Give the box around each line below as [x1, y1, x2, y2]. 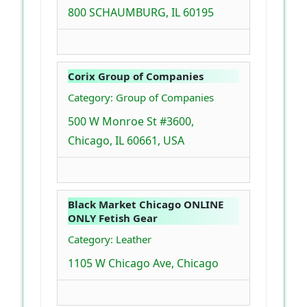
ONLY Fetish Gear [68, 211, 158, 225]
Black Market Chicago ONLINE [68, 197, 223, 212]
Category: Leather [68, 232, 151, 247]
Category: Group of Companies [68, 90, 214, 105]
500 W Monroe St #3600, [68, 114, 194, 130]
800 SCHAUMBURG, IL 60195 [68, 5, 214, 21]
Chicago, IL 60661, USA [68, 133, 184, 149]
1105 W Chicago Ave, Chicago [68, 256, 219, 271]
